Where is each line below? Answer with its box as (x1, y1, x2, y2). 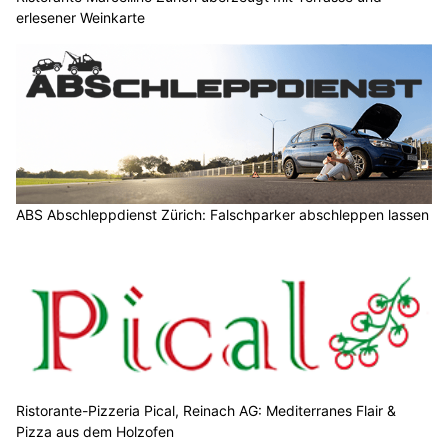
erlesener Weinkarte (16, 9, 145, 27)
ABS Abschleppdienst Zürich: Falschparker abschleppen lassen (16, 205, 429, 223)
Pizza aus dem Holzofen (16, 422, 174, 440)
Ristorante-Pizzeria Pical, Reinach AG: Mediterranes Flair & (16, 401, 396, 419)
